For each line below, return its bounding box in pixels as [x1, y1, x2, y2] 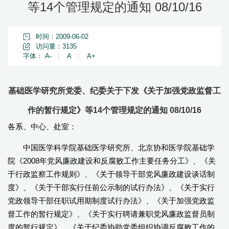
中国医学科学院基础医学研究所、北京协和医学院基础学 [23, 143, 215, 152]
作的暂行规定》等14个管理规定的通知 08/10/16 [28, 106, 201, 114]
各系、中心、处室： [8, 122, 77, 131]
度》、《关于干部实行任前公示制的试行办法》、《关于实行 [8, 183, 215, 192]
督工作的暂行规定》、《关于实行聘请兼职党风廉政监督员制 [8, 210, 215, 218]
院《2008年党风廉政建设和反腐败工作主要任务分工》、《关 [8, 156, 216, 165]
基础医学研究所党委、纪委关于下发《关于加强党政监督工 [8, 86, 221, 95]
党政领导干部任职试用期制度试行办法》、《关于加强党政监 [8, 196, 215, 205]
